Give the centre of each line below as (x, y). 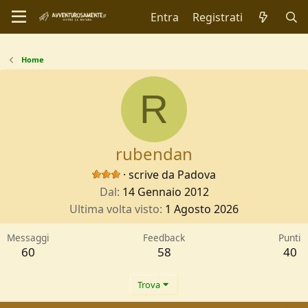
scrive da (152, 175)
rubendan (154, 154)
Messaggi (28, 238)
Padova (197, 175)
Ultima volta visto (114, 209)
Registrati (217, 17)
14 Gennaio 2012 (165, 192)
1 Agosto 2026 (202, 209)
